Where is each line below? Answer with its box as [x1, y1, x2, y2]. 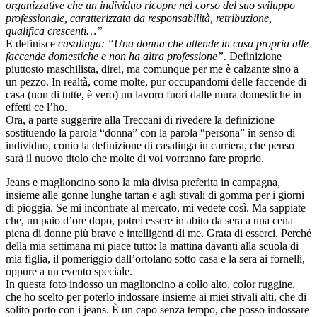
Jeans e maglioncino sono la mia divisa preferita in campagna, [6, 176, 280, 189]
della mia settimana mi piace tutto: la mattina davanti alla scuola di [6, 240, 299, 253]
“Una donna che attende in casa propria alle [108, 38, 309, 50]
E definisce [6, 38, 58, 50]
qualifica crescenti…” [6, 25, 105, 38]
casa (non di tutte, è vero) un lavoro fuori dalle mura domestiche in [6, 88, 301, 101]
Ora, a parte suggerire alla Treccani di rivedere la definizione [6, 114, 275, 127]
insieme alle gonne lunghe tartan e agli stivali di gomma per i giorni [6, 189, 304, 202]
